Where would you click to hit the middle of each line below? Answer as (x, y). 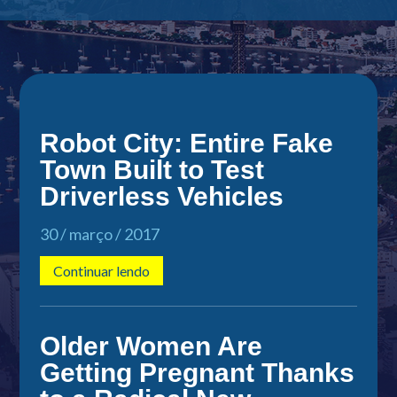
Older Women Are (151, 346)
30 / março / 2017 (99, 234)
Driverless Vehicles (161, 196)
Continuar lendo (101, 270)
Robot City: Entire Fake (186, 143)
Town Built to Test (152, 169)
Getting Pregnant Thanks (197, 372)
